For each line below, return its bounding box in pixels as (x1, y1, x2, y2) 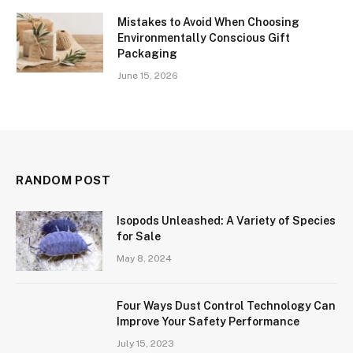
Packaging (117, 46, 177, 60)
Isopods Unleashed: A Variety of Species (117, 214, 336, 227)
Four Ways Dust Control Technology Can (117, 299, 336, 312)
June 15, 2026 (117, 69, 178, 81)
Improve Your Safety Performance (117, 314, 299, 328)
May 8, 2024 (117, 252, 172, 264)
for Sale (117, 229, 161, 243)
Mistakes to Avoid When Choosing (117, 15, 299, 28)
